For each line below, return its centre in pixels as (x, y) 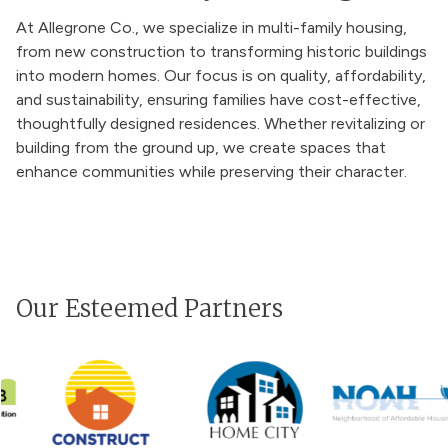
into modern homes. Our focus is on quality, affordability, (221, 75)
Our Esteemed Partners (149, 308)
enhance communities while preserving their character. (211, 171)
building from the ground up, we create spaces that (201, 147)
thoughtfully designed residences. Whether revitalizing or (220, 123)
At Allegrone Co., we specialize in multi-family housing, (211, 27)
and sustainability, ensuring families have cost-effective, (218, 99)
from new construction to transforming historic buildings (221, 51)
